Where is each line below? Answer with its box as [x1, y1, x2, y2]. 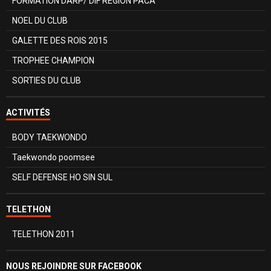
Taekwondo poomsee [12, 152, 95, 162]
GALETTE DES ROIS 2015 [12, 35, 108, 45]
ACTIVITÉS [6, 107, 50, 117]
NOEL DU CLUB [12, 15, 68, 25]
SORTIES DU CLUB [12, 75, 81, 85]
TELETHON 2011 [12, 229, 75, 239]
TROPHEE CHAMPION [12, 55, 94, 65]
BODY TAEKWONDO [12, 132, 87, 142]
